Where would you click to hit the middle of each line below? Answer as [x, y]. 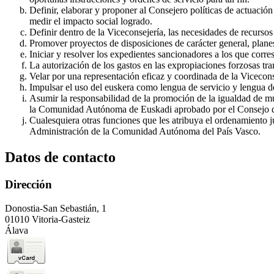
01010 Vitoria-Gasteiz [47, 219]
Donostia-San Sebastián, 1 [56, 208]
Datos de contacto [60, 157]
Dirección [28, 185]
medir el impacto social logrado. [91, 21]
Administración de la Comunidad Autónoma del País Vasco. [145, 131]
